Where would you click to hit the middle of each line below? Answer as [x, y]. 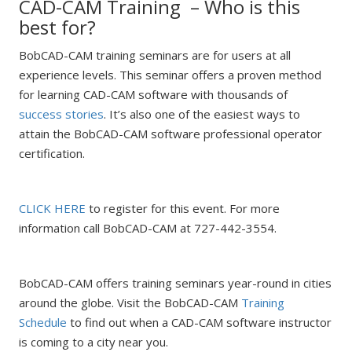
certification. [51, 153]
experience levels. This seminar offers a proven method [170, 75]
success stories [61, 114]
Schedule [42, 322]
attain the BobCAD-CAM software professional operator [170, 134]
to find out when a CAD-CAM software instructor [199, 322]
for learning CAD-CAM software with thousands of [153, 94]
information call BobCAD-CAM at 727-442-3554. [147, 228]
